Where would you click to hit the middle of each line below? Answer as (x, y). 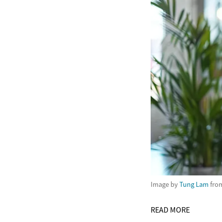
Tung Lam (194, 184)
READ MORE (170, 209)
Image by (165, 184)
